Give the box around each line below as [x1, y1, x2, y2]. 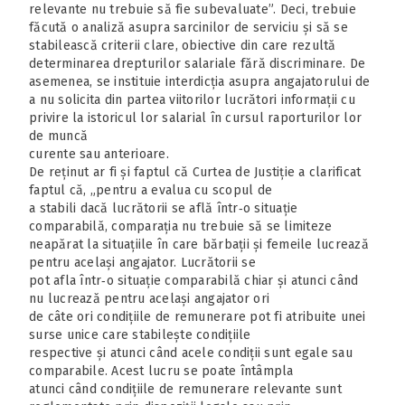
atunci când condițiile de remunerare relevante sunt [29, 381, 342, 397]
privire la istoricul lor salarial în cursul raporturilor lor [29, 109, 362, 126]
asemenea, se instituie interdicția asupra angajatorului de [29, 73, 371, 89]
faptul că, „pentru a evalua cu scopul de [29, 182, 272, 198]
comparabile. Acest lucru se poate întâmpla [29, 363, 294, 379]
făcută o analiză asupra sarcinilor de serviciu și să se [29, 19, 348, 35]
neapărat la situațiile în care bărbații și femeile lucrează [29, 236, 369, 252]
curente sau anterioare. [29, 146, 169, 162]
